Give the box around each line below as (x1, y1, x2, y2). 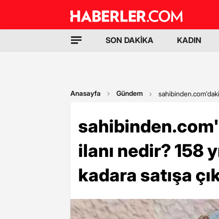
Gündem (116, 89, 143, 97)
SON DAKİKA (106, 35, 153, 45)
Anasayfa (70, 89, 101, 97)
